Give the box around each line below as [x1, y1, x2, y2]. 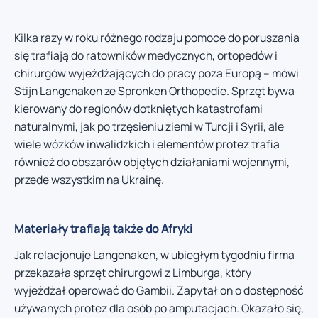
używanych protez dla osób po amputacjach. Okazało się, [14, 300, 304, 316]
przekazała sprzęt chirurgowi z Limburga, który [14, 264, 251, 280]
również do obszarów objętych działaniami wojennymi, [14, 153, 290, 170]
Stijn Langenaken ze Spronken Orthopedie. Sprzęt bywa [14, 82, 295, 99]
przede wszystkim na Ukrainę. [14, 171, 164, 187]
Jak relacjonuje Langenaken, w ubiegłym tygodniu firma [14, 246, 295, 263]
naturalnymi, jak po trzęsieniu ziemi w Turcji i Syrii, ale [14, 118, 284, 134]
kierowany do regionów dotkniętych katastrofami [14, 100, 263, 116]
